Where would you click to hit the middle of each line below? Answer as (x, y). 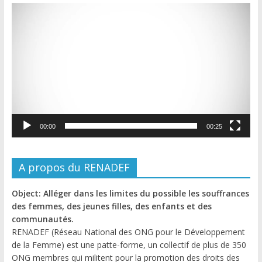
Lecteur (25, 8)
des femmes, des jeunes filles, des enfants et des (111, 206)
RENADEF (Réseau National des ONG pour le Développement (128, 232)
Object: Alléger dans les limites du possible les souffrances (130, 193)
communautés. (42, 219)
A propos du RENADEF (74, 167)
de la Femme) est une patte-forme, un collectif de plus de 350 (129, 244)
